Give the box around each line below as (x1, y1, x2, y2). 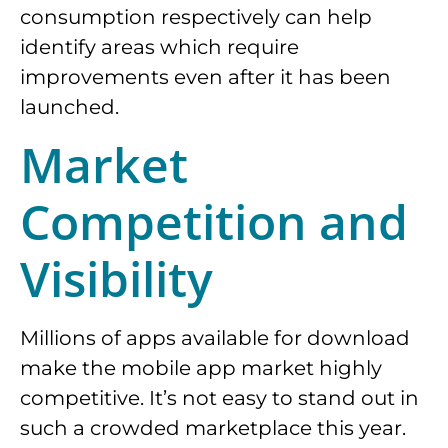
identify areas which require (20, 34, 299, 59)
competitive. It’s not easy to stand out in (20, 386, 419, 411)
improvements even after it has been (20, 64, 391, 89)
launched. (20, 94, 119, 119)
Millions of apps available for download (20, 326, 410, 351)
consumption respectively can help (20, 4, 372, 29)
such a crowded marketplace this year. (20, 416, 406, 441)
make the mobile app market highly (20, 356, 382, 381)
